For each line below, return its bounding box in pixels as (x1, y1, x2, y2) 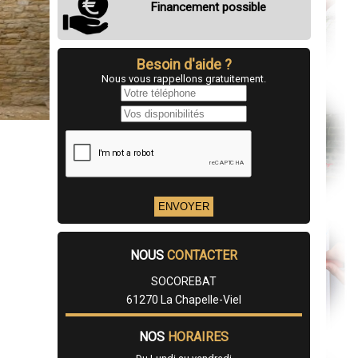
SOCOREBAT (151, 275, 217, 288)
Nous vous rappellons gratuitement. (101, 73, 266, 86)
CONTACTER (167, 248, 237, 264)
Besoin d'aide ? (136, 56, 232, 74)
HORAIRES (168, 329, 229, 345)
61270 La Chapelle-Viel (126, 293, 241, 307)
